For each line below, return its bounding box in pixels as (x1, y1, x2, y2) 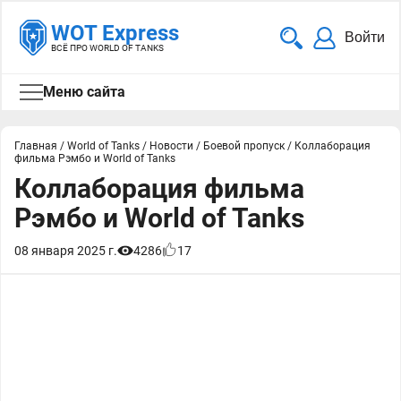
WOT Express (51, 21, 179, 46)
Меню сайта (43, 83, 125, 100)
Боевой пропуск (203, 140, 285, 152)
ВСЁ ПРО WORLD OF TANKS (51, 43, 164, 53)
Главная (14, 140, 57, 152)
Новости (149, 140, 193, 152)
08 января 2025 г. (14, 243, 117, 258)
